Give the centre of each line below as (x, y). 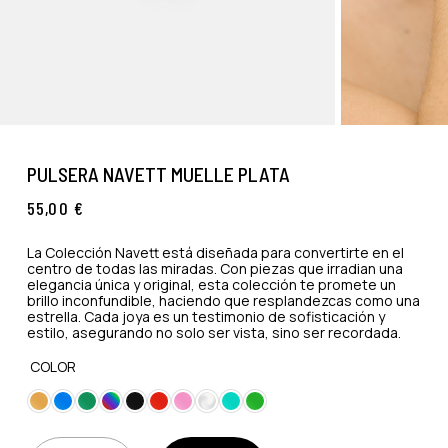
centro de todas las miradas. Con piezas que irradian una (214, 269)
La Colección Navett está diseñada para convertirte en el (215, 253)
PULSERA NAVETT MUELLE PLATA (158, 174)
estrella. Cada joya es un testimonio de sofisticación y (205, 317)
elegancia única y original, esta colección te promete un (211, 285)
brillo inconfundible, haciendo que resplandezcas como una (223, 301)
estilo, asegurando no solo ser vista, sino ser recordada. (213, 333)
